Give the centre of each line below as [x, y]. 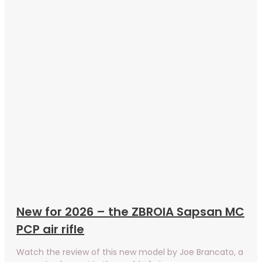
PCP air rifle [50, 229]
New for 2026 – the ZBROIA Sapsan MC [130, 211]
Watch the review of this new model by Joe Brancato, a [130, 252]
